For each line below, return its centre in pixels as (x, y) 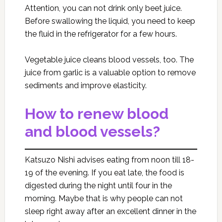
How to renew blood (96, 114)
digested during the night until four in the (98, 186)
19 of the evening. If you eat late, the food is (104, 173)
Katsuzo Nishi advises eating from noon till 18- (109, 160)
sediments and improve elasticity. (85, 85)
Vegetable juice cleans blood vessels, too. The (109, 60)
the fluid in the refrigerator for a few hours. (101, 34)
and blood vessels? (92, 132)
